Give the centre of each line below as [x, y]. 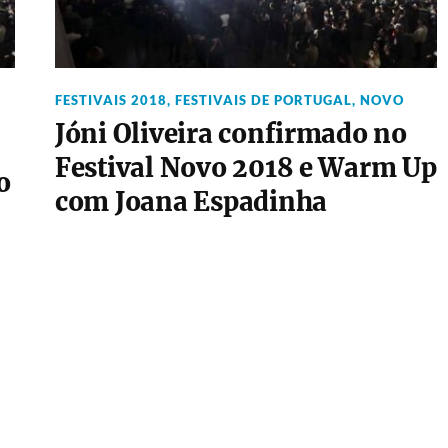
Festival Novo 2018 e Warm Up [245, 168]
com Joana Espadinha [190, 202]
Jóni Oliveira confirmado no [230, 134]
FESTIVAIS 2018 [110, 100]
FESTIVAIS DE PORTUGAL [263, 100]
